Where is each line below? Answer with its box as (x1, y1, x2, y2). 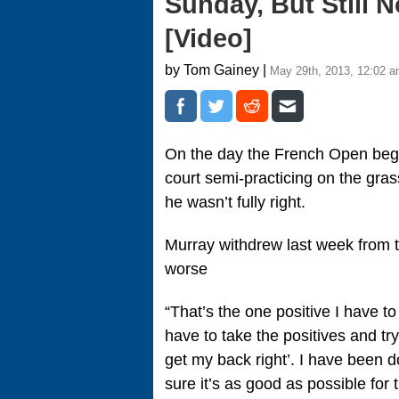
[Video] (165, 24, 252, 53)
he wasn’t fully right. (165, 193, 305, 211)
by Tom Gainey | (165, 62, 270, 77)
